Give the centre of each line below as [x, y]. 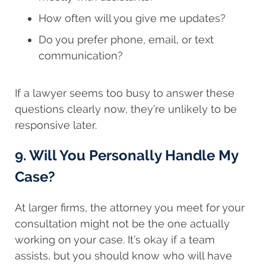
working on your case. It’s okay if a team [115, 240]
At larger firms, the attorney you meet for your [130, 208]
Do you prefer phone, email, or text [126, 40]
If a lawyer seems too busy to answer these [125, 93]
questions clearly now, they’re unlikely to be [126, 109]
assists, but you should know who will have [123, 256]
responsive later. [56, 125]
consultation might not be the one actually [122, 224]
